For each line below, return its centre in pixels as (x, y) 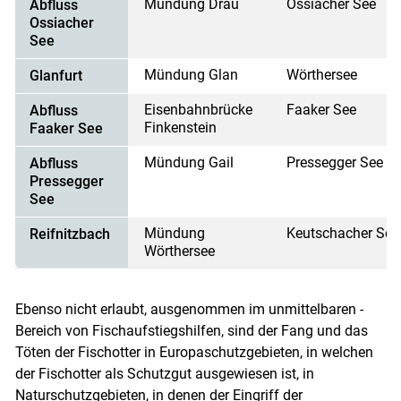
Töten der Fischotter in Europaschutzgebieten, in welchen (194, 353)
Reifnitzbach (69, 235)
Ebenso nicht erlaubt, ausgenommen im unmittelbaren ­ (189, 310)
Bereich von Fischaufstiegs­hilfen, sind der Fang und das (191, 331)
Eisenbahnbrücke (199, 110)
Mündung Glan (192, 75)
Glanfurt (55, 76)
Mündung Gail (189, 163)
